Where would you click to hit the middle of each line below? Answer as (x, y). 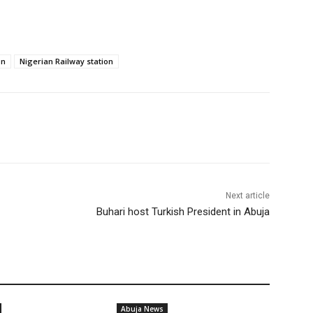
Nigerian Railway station (66, 61)
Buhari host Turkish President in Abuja (183, 212)
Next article (247, 196)
